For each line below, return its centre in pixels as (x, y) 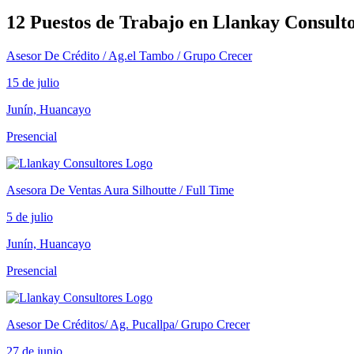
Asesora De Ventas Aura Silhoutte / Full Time (120, 190)
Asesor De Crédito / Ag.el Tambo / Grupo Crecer (129, 55)
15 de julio (33, 82)
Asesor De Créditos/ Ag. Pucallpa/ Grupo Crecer (128, 324)
